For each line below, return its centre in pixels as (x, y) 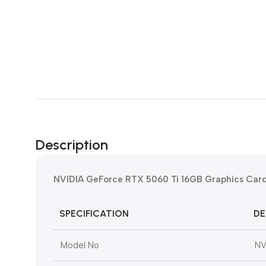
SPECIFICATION (94, 214)
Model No (80, 246)
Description (72, 145)
